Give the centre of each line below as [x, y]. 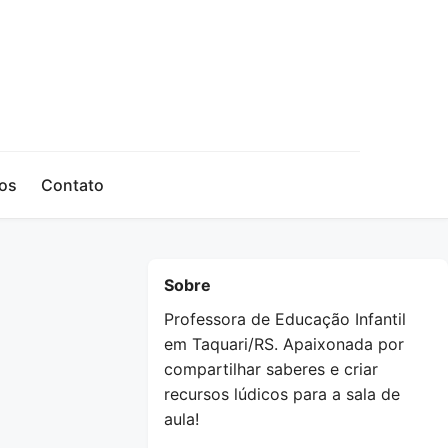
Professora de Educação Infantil [285, 319]
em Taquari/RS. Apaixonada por [284, 344]
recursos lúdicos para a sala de [282, 394]
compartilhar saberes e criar [271, 369]
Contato [72, 185]
